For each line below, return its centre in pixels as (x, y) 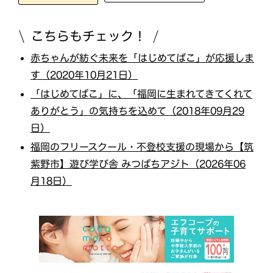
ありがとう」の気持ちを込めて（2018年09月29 (137, 111)
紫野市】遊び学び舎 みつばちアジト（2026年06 (138, 164)
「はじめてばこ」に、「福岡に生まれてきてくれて (142, 94)
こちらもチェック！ (89, 36)
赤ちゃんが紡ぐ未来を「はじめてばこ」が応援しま (143, 58)
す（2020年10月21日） (84, 75)
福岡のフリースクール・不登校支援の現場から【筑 (142, 147)
